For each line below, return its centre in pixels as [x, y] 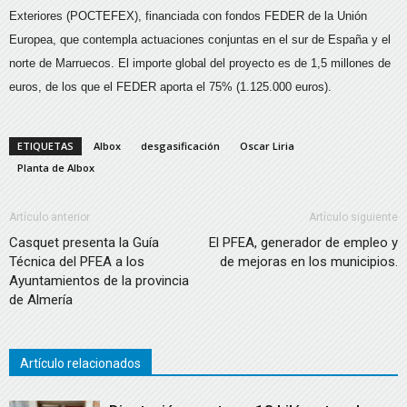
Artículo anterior [50, 217]
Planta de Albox [56, 168]
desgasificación [180, 146]
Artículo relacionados [80, 363]
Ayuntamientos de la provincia [99, 281]
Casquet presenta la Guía [84, 243]
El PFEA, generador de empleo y [303, 243]
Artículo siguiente [353, 217]
